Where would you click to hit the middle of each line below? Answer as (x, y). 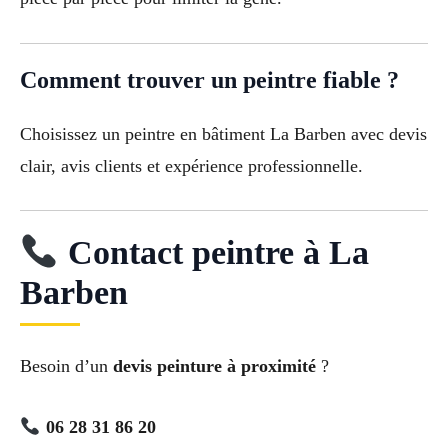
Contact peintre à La (213, 253)
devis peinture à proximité (214, 366)
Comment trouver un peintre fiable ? (209, 79)
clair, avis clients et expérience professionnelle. (191, 165)
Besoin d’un (66, 366)
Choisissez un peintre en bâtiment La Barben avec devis (223, 133)
